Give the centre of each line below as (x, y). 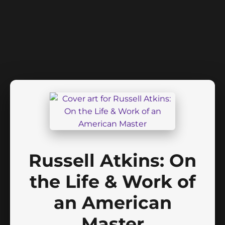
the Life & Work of (113, 181)
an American (113, 202)
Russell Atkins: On (113, 160)
